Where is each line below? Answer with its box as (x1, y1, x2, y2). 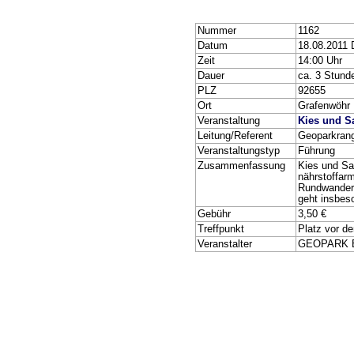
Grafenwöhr (298, 100, 350, 111)
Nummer (198, 25, 236, 36)
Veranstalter (198, 239, 252, 250)
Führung (298, 145, 335, 156)
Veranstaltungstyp (198, 145, 280, 156)
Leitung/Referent (198, 130, 273, 141)
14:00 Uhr (298, 55, 342, 66)
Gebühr (198, 209, 231, 220)
